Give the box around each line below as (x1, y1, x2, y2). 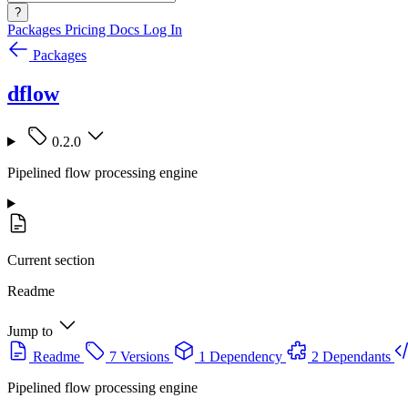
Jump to (7, 322, 53, 339)
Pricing (65, 22, 109, 37)
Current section (7, 251, 95, 268)
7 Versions (109, 348, 169, 364)
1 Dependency (199, 348, 282, 364)
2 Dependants (311, 348, 391, 364)
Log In (143, 22, 182, 37)
